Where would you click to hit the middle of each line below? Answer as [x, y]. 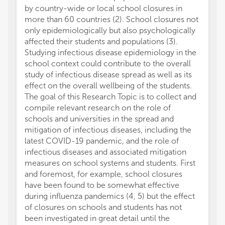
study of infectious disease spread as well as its [108, 75]
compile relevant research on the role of [98, 108]
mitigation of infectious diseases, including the [108, 130]
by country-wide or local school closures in [103, 8]
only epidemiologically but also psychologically [110, 30]
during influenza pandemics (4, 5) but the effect [110, 196]
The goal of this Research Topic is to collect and [110, 97]
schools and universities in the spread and [99, 119]
